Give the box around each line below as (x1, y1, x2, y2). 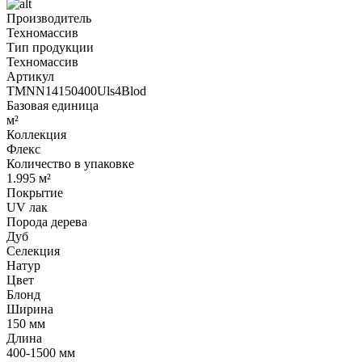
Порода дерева (6, 214, 87, 229)
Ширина (6, 301, 53, 316)
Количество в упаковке (6, 156, 134, 170)
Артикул (6, 69, 54, 83)
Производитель (6, 11, 91, 25)
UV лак (6, 200, 48, 214)
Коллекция (6, 127, 66, 141)
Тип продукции (6, 40, 94, 54)
